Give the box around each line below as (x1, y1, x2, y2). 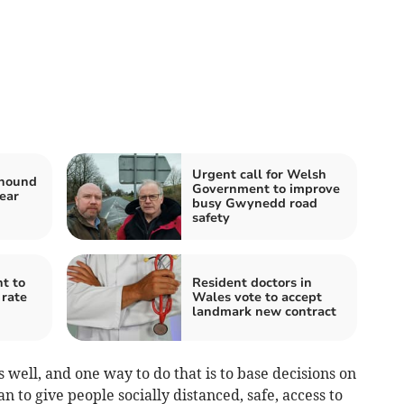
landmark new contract (192, 302, 336, 320)
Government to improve (192, 179, 340, 197)
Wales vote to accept (192, 288, 322, 306)
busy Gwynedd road (192, 194, 317, 212)
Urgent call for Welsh (192, 165, 326, 183)
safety (192, 208, 230, 226)
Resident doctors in (192, 273, 312, 291)
